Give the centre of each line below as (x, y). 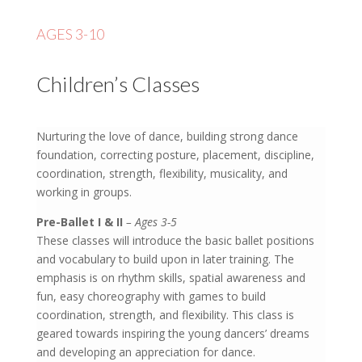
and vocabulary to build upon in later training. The (165, 259)
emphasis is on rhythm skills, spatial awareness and (170, 277)
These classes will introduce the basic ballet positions (175, 240)
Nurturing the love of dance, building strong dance (167, 136)
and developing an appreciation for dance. (145, 351)
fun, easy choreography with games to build (151, 296)
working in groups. (84, 192)
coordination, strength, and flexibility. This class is (165, 314)
